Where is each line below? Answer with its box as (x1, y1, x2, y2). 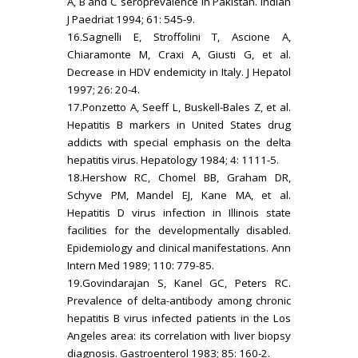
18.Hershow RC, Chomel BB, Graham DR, (67, 169, 291, 185)
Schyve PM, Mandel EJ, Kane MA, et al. (67, 187, 291, 202)
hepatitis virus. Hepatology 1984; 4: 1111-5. (67, 152, 279, 167)
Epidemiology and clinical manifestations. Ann (67, 240, 291, 255)
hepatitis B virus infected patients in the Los (67, 310, 291, 325)
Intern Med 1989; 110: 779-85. (67, 257, 214, 272)
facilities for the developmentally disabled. (67, 222, 291, 237)
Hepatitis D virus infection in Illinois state (67, 205, 291, 220)
